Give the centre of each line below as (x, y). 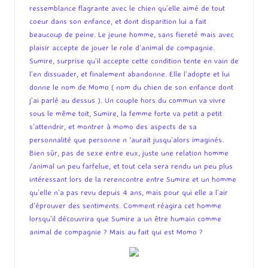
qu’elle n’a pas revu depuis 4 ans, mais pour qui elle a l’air (129, 192)
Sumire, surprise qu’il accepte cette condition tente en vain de (134, 61)
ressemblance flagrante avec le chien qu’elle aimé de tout (127, 8)
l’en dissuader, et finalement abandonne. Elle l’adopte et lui (130, 74)
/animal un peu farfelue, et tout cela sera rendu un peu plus (131, 166)
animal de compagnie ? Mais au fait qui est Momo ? (116, 232)
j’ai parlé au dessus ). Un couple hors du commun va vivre (127, 100)
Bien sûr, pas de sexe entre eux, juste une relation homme (129, 153)
